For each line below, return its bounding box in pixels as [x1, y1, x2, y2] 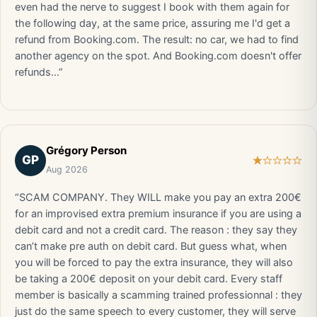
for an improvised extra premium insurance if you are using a [15, 207, 301, 220]
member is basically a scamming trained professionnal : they [15, 289, 302, 301]
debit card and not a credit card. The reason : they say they [15, 224, 297, 236]
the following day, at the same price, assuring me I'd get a [15, 17, 290, 30]
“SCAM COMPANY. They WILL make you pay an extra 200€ [15, 191, 301, 204]
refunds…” [15, 66, 63, 79]
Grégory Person [46, 144, 127, 157]
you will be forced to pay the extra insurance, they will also [15, 256, 293, 269]
